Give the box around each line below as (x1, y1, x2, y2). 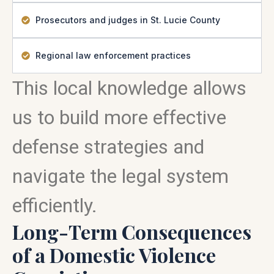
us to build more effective (12, 106, 226, 129)
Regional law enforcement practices (35, 50, 191, 61)
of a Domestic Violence (12, 242, 216, 268)
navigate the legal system (12, 165, 229, 188)
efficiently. (12, 194, 97, 217)
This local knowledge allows (12, 76, 246, 100)
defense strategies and (12, 135, 204, 158)
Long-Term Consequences (12, 218, 251, 245)
